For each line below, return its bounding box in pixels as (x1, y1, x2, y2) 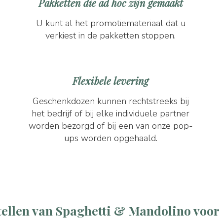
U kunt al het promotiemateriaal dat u (36, 17, 185, 29)
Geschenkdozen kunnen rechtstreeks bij (32, 95, 189, 107)
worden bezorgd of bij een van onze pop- (28, 120, 193, 132)
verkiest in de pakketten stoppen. (45, 30, 176, 41)
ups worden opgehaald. (64, 132, 157, 144)
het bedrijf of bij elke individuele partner (32, 108, 189, 119)
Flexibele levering (73, 74, 148, 87)
